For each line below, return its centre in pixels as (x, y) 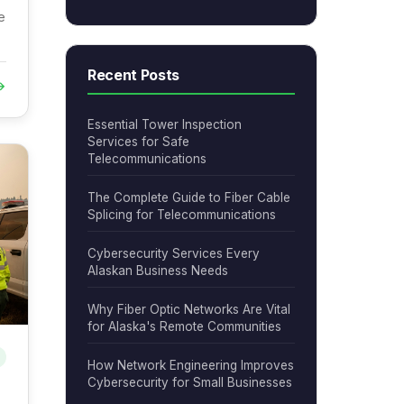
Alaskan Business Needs (158, 271)
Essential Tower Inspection (165, 124)
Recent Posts (134, 75)
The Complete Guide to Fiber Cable (189, 197)
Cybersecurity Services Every (174, 253)
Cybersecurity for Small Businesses (190, 382)
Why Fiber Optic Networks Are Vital (189, 309)
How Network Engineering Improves (191, 365)
